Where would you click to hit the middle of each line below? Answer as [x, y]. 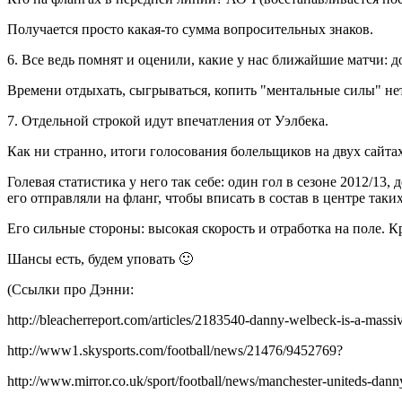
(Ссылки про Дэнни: [70, 289]
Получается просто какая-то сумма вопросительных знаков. [190, 29]
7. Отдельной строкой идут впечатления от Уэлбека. [168, 120]
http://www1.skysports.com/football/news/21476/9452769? [175, 350]
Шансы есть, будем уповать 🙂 [100, 258]
